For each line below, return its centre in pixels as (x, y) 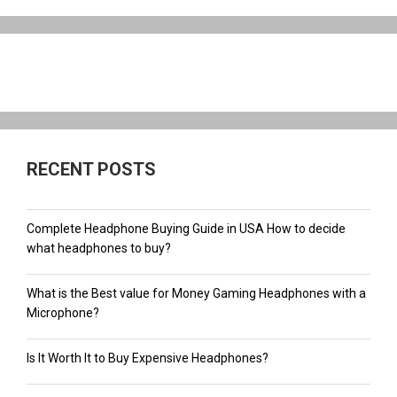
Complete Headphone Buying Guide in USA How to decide (186, 228)
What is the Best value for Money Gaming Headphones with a (196, 293)
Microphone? (63, 312)
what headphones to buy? (99, 248)
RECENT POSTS (91, 169)
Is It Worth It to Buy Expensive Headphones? (148, 358)
